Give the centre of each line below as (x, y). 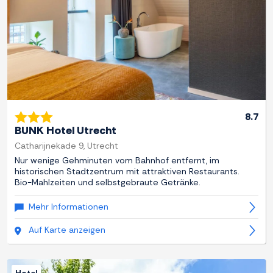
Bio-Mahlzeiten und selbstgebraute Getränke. (108, 183)
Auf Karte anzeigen (67, 230)
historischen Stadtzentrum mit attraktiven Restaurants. (127, 172)
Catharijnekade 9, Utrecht (66, 146)
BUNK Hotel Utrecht (66, 131)
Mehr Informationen (69, 207)
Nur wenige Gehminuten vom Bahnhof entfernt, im (117, 161)
